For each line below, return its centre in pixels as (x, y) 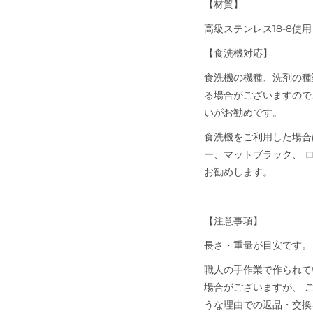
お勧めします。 (238, 172)
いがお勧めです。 (243, 112)
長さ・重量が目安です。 (258, 245)
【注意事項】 (233, 220)
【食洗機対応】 (238, 53)
